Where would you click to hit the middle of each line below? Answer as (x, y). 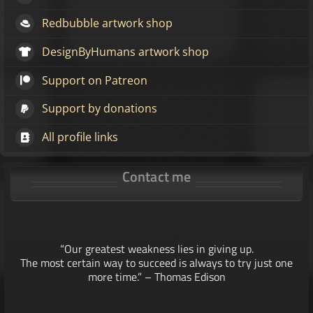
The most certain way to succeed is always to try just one (156, 262)
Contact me (156, 177)
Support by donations (100, 109)
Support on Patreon (95, 80)
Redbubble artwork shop (108, 23)
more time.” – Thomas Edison (156, 276)
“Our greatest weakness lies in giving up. (156, 248)
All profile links (80, 137)
